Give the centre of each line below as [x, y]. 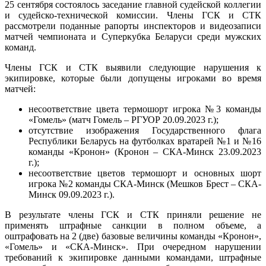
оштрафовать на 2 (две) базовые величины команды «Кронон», [133, 236]
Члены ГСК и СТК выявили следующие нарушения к [133, 67]
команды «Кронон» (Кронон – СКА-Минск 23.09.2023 [145, 151]
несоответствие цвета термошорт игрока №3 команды [145, 109]
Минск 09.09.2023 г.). [72, 194]
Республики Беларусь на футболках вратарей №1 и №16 [145, 141]
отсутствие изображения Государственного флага [145, 130]
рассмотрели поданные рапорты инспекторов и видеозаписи [133, 26]
